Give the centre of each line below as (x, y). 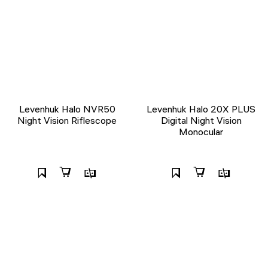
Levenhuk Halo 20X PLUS (201, 109)
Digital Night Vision (201, 121)
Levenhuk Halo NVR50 (67, 109)
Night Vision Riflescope (67, 121)
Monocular (201, 132)
